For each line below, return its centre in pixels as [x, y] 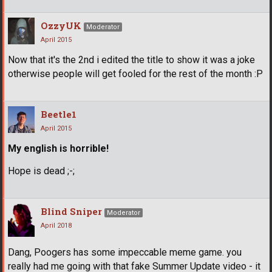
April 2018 [56, 225]
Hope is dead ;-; [41, 171]
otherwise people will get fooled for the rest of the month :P [135, 73]
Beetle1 [59, 114]
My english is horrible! [58, 148]
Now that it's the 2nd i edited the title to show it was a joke [131, 59]
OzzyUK [61, 25]
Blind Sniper [71, 211]
